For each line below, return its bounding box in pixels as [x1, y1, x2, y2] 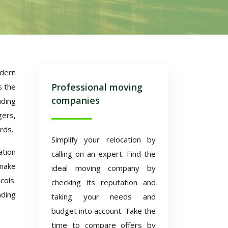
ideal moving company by [51, 163, 156, 173]
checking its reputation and [51, 177, 156, 187]
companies [51, 94, 100, 106]
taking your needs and [51, 191, 156, 202]
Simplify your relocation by [51, 134, 156, 145]
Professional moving [51, 81, 142, 93]
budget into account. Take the [51, 206, 156, 216]
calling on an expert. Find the [51, 149, 156, 159]
